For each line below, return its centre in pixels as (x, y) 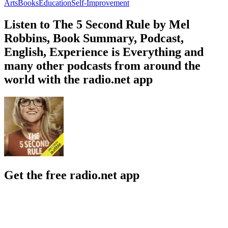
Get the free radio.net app (72, 175)
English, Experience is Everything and (104, 52)
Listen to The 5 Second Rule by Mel (97, 24)
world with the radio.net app (78, 79)
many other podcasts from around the (102, 65)
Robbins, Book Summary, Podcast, (94, 38)
